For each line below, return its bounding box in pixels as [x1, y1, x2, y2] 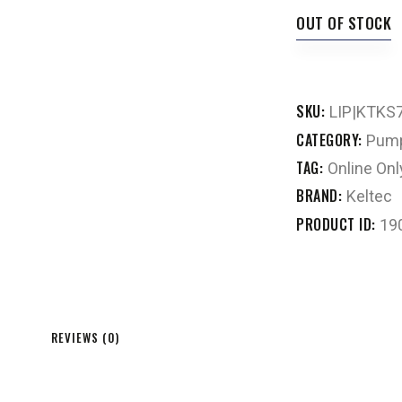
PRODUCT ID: [296, 214, 380, 236]
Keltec [345, 187, 392, 206]
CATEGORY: [296, 129, 366, 152]
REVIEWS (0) [51, 328, 120, 347]
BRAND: [296, 185, 346, 207]
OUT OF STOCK [296, 11, 391, 34]
